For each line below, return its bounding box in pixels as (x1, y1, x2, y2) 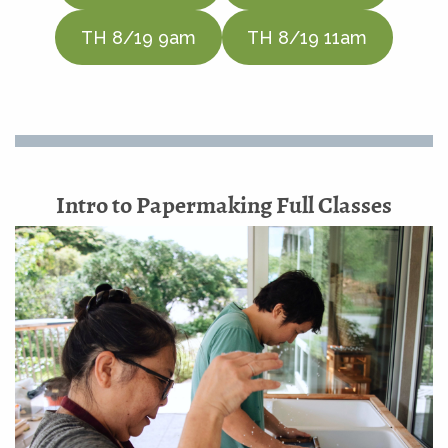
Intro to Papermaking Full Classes (56, 189, 392, 221)
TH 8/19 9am (80, 27, 196, 48)
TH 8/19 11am (247, 27, 368, 48)
